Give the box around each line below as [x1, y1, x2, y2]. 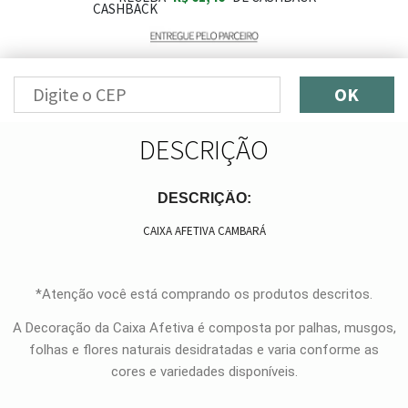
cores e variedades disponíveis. [110, 363, 298, 381]
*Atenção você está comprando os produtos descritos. [36, 286, 372, 303]
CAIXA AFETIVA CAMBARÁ [142, 222, 266, 239]
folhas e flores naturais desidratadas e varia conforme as [29, 342, 379, 359]
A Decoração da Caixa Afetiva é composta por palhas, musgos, [12, 320, 396, 337]
